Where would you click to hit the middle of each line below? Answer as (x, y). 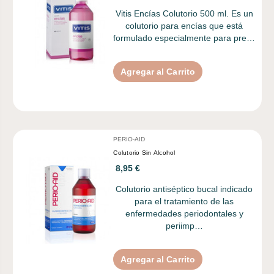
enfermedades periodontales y (184, 213)
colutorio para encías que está (184, 25)
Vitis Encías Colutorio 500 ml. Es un (184, 13)
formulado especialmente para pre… (184, 38)
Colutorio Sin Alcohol (144, 152)
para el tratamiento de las (184, 201)
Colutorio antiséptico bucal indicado (184, 189)
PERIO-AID (129, 139)
